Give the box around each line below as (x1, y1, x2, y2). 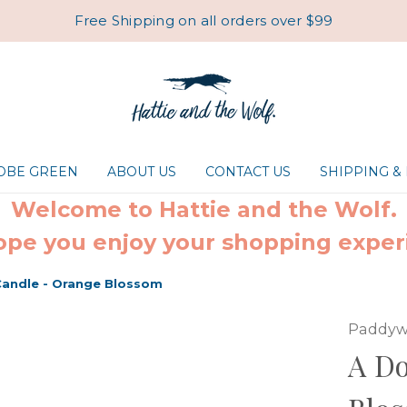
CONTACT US (205, 164, 291, 180)
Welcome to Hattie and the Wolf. (10, 196, 397, 223)
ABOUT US (107, 164, 176, 180)
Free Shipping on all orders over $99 (74, 12, 333, 29)
